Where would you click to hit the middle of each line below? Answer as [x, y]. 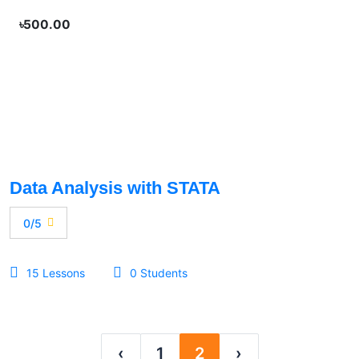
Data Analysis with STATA [115, 188]
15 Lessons [56, 272]
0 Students [159, 272]
